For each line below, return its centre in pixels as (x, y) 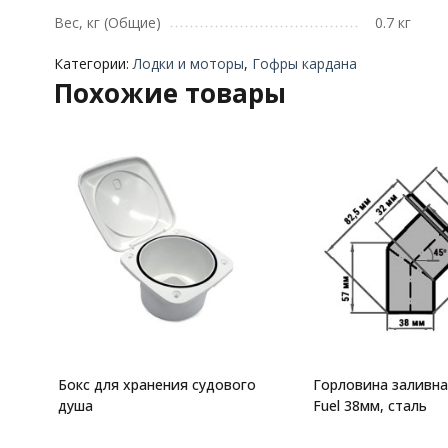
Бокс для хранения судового (156, 385)
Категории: (93, 63)
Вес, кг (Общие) (107, 22)
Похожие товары (169, 93)
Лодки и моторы (188, 63)
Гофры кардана (304, 63)
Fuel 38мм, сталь (369, 406)
